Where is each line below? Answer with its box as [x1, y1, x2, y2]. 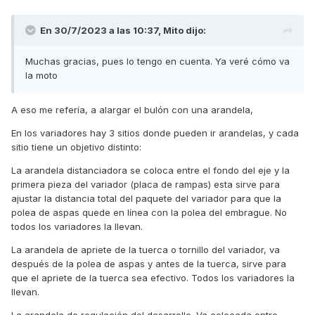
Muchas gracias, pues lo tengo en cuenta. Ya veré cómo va [25, 55, 290, 67]
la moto [25, 69, 60, 81]
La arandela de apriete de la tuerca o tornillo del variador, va [11, 243, 280, 255]
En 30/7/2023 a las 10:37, [40, 24, 163, 36]
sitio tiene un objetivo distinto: [11, 141, 141, 153]
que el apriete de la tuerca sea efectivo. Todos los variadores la [11, 271, 295, 283]
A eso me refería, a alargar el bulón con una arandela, [11, 103, 253, 115]
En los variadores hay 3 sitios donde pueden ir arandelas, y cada [11, 127, 299, 139]
